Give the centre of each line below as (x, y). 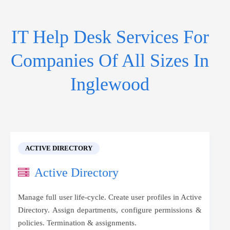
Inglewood (110, 84)
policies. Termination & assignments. (77, 223)
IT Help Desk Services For (110, 37)
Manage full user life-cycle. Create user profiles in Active (110, 197)
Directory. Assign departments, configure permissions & (110, 210)
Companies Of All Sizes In (110, 61)
